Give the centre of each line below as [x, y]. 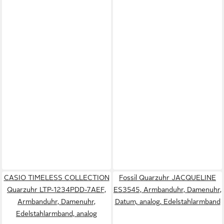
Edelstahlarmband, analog [56, 213]
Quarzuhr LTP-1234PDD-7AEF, [56, 189]
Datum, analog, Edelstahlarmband [167, 201]
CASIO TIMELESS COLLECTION [56, 177]
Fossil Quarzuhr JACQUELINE [167, 177]
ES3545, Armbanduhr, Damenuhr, [167, 189]
